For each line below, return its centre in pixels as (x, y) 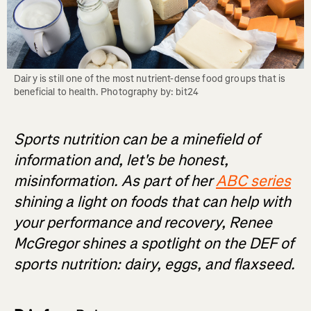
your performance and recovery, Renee (143, 223)
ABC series (253, 181)
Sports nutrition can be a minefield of (137, 140)
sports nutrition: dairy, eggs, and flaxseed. (154, 264)
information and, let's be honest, (121, 160)
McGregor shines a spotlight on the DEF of (154, 244)
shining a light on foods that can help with (152, 202)
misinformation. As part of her (115, 181)
